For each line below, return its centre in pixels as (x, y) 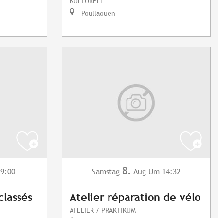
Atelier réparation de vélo (135, 198)
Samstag (106, 172)
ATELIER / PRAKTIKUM (103, 210)
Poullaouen (97, 13)
